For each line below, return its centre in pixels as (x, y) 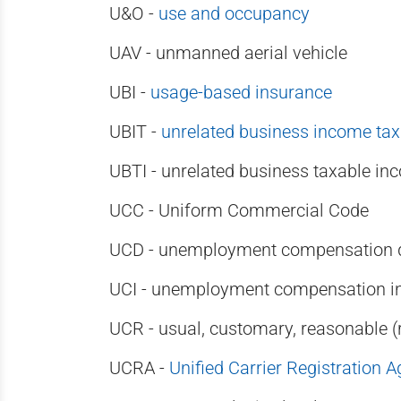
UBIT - (135, 132)
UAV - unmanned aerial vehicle (228, 53)
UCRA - (139, 368)
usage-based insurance (241, 92)
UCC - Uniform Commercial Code (239, 210)
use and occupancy (234, 13)
